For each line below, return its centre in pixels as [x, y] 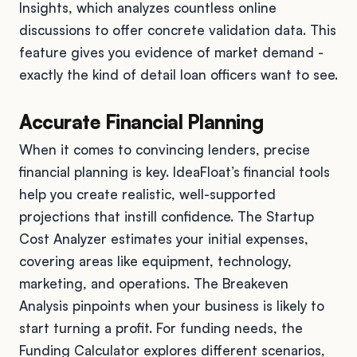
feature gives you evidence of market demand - [171, 52]
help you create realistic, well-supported [147, 194]
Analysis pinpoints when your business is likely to [172, 305]
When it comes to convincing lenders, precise [165, 149]
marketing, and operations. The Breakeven [154, 283]
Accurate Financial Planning [141, 122]
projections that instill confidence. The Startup [167, 216]
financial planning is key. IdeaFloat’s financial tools [175, 171]
